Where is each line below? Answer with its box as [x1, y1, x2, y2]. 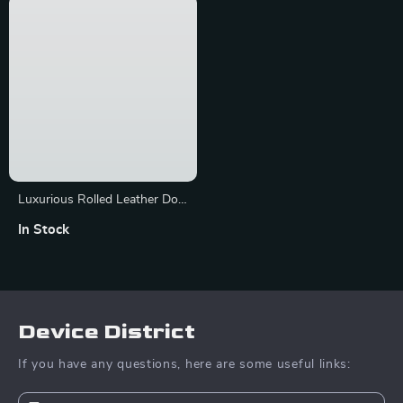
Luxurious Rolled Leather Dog [18, 215, 185, 228]
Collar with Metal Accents [18, 234, 162, 246]
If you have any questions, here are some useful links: [18, 380, 351, 392]
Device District [18, 340, 195, 366]
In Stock [18, 245, 69, 258]
